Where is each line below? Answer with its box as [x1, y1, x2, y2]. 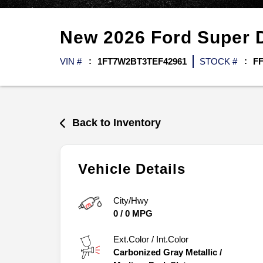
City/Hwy [113, 195, 149, 205]
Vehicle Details [78, 160, 186, 177]
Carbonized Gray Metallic [113, 247, 217, 257]
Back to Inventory [72, 117, 161, 129]
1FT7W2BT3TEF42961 [97, 56, 187, 66]
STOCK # [200, 56, 237, 66]
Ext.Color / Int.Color [113, 234, 188, 244]
